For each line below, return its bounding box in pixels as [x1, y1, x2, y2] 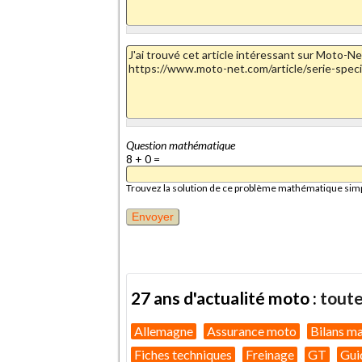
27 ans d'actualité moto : [131, 288, 320, 309]
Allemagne [134, 322, 193, 339]
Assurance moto [207, 322, 297, 339]
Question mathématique [126, 137, 235, 152]
